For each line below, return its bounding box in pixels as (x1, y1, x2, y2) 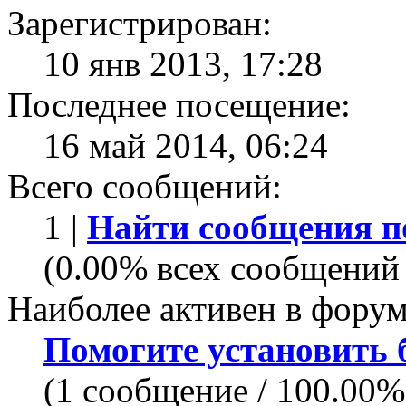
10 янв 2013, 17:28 (43, 43, 323, 83)
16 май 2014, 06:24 (43, 125, 328, 165)
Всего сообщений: (7, 166, 282, 206)
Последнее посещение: (7, 84, 351, 124)
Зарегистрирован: (7, 3, 272, 43)
